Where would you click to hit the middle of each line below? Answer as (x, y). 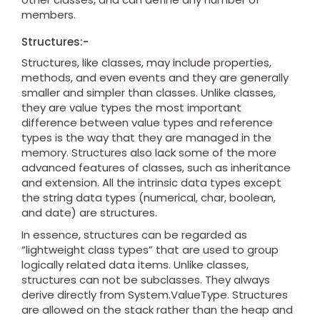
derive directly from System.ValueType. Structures (155, 295)
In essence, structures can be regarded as (134, 235)
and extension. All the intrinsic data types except (151, 183)
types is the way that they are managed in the (146, 138)
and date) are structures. (89, 213)
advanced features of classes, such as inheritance (156, 168)
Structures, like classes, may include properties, (146, 63)
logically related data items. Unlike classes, (135, 265)
